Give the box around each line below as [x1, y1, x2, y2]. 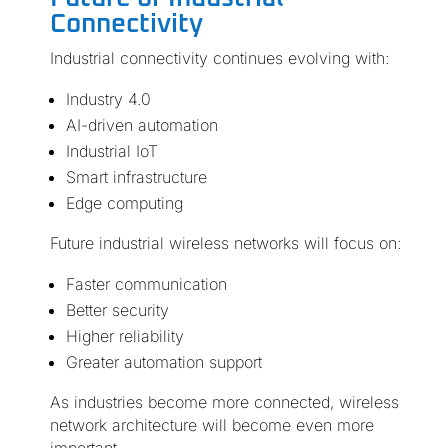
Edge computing [65, 193, 183, 214]
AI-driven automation [65, 115, 218, 136]
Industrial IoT [65, 141, 158, 162]
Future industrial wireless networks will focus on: [49, 233, 401, 254]
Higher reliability [65, 326, 184, 347]
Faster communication [65, 274, 227, 295]
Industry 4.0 [65, 89, 151, 110]
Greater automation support [65, 352, 262, 373]
